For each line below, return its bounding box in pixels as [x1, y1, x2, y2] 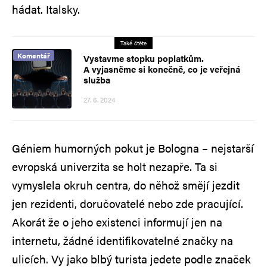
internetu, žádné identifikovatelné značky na [12, 232, 233, 249]
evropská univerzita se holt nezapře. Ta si [12, 158, 218, 175]
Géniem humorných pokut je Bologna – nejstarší [12, 139, 254, 156]
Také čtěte [120, 38, 147, 47]
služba [83, 73, 110, 86]
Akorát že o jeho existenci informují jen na [12, 213, 222, 230]
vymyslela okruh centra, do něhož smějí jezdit [12, 176, 240, 193]
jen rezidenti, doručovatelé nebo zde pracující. [12, 195, 243, 212]
